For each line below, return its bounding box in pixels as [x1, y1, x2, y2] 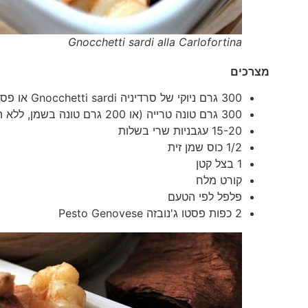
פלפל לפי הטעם [167, 189, 242, 203]
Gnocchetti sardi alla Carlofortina [67, 34, 242, 49]
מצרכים [230, 64, 269, 78]
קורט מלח [195, 173, 242, 187]
